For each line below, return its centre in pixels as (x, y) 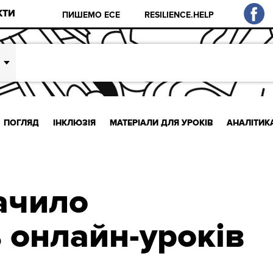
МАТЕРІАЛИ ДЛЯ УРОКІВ (161, 122)
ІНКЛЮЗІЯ (74, 122)
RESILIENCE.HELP (179, 15)
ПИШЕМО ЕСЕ (91, 15)
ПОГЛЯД (22, 122)
